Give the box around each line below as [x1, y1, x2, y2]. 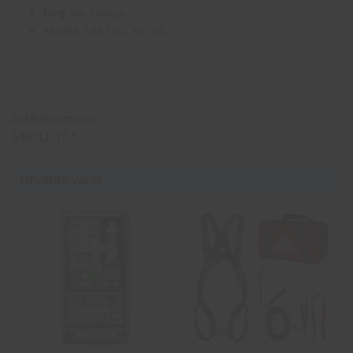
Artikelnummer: [12, 110, 98, 126]
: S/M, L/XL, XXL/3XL [79, 23, 167, 38]
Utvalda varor [20, 169, 102, 188]
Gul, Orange [68, 5, 126, 20]
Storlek [43, 23, 79, 38]
